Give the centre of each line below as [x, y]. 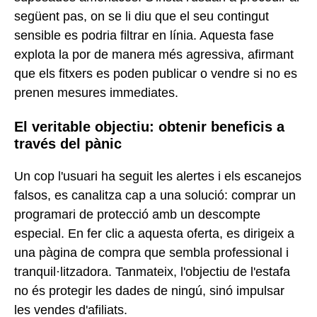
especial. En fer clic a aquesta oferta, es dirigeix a [154, 234]
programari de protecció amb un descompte [137, 215]
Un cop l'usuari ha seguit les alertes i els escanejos [158, 177]
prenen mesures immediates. [96, 92]
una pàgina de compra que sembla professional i [151, 253]
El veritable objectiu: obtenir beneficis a [149, 126]
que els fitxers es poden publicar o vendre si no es [156, 73]
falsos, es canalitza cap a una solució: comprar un [155, 196]
